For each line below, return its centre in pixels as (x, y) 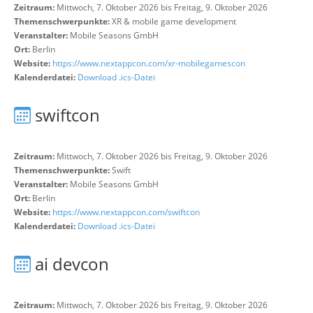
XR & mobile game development (174, 21)
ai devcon (72, 264)
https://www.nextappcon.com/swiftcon (126, 212)
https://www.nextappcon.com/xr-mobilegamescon (149, 63)
